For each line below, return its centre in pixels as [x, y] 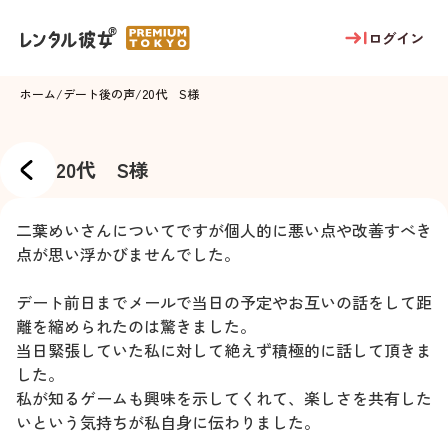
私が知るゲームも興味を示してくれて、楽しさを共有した [224, 398]
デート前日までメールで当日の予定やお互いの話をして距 [224, 302]
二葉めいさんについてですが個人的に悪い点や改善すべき [224, 230]
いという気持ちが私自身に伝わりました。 [168, 422]
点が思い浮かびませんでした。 [128, 254]
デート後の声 [99, 93]
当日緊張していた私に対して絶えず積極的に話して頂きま [224, 350]
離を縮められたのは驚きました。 [136, 326]
